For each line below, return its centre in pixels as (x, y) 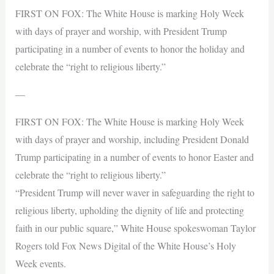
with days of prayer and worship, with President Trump (121, 31)
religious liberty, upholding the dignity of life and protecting (129, 210)
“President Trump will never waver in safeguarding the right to (135, 193)
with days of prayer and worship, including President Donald (132, 139)
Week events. (42, 264)
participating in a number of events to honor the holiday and (130, 49)
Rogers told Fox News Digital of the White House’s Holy (125, 246)
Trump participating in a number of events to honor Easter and (134, 157)
